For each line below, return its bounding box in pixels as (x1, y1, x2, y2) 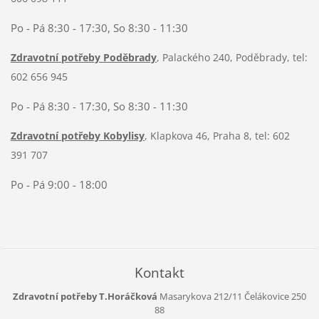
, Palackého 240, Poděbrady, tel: (156, 51, 308, 65)
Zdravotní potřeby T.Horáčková (13, 289, 157, 303)
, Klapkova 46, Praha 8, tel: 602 (144, 128, 290, 142)
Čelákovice (242, 289, 289, 303)
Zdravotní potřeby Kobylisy (10, 128, 145, 142)
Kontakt (135, 262, 184, 282)
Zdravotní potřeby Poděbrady (10, 51, 157, 65)
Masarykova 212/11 (159, 289, 242, 303)
